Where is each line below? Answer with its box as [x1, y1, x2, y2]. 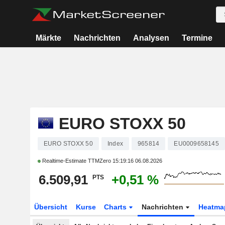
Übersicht [34, 203, 67, 211]
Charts [104, 203, 129, 211]
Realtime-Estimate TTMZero [40, 158, 113, 164]
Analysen [133, 34, 169, 42]
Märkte [36, 34, 62, 42]
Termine [181, 34, 212, 42]
